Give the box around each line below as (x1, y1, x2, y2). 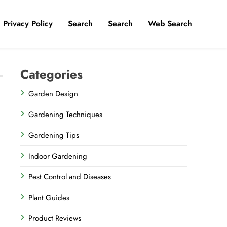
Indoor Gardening (28, 150, 88, 162)
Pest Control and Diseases (28, 171, 111, 182)
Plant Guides (28, 192, 70, 203)
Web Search (148, 18, 192, 29)
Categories (20, 65, 83, 83)
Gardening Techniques (28, 109, 103, 120)
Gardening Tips (28, 130, 80, 141)
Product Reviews (28, 213, 82, 224)
